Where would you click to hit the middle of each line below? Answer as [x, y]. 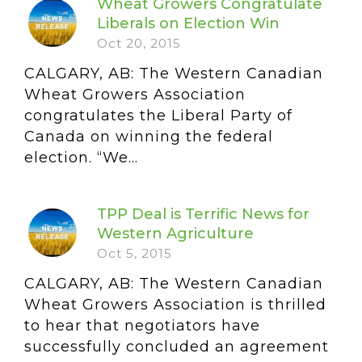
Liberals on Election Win [188, 23]
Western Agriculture [175, 234]
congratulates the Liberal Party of [158, 116]
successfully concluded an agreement [177, 347]
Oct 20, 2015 [139, 43]
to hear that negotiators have [142, 326]
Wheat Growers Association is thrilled [175, 305]
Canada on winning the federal [149, 137]
